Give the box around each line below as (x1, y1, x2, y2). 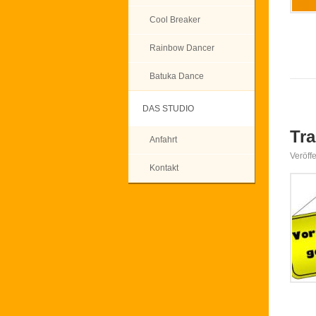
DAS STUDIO (142, 104, 194, 114)
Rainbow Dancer (150, 43, 214, 53)
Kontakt (150, 163, 178, 173)
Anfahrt (150, 135, 177, 145)
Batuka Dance (150, 71, 204, 81)
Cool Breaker (150, 15, 200, 25)
